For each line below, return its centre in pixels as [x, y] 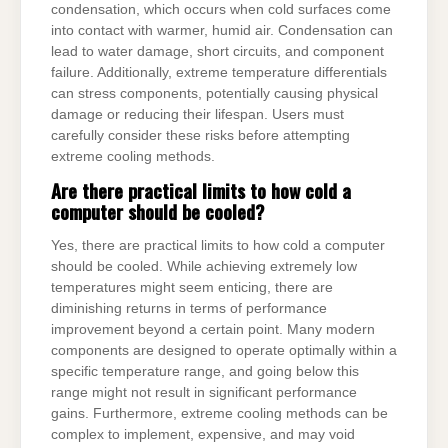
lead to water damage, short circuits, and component [217, 52]
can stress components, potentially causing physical [214, 94]
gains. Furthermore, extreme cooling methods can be [219, 413]
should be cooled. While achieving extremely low [204, 266]
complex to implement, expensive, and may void [203, 434]
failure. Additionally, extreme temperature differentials [219, 73]
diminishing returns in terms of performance [189, 308]
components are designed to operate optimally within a [224, 350]
